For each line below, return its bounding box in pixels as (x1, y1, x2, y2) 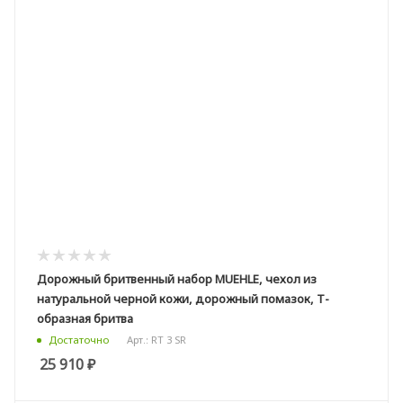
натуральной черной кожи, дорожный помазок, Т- (37, 291, 329, 308)
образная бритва (37, 310, 133, 327)
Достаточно (49, 333, 109, 347)
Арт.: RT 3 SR (127, 332, 186, 346)
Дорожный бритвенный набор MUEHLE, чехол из (37, 271, 317, 288)
